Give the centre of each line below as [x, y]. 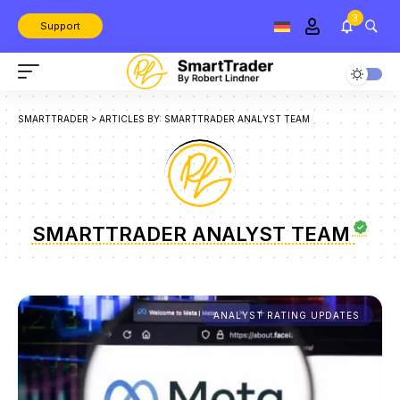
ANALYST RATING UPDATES [287, 315]
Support [60, 26]
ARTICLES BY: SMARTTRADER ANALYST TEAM [204, 119]
